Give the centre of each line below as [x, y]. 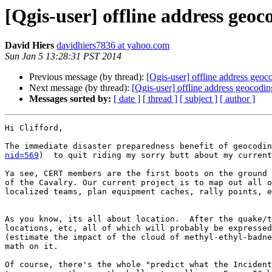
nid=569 [22, 155]
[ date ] [127, 99]
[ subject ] [199, 99]
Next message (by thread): [80, 88]
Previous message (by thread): [88, 77]
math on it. [32, 246]
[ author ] [237, 99]
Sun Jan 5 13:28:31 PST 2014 [63, 56]
